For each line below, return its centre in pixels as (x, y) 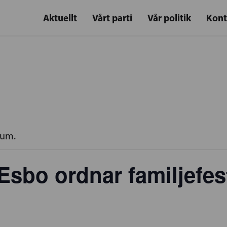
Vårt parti (112, 18)
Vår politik (169, 18)
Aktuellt (60, 18)
